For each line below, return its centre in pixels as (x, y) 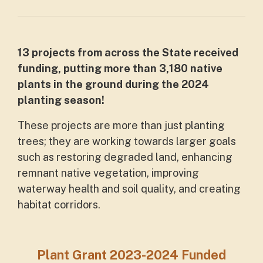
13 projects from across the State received (128, 53)
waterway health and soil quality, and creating (129, 189)
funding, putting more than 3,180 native (120, 68)
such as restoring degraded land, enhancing (125, 157)
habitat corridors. (60, 205)
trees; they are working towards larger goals (127, 141)
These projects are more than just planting (121, 125)
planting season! (61, 100)
